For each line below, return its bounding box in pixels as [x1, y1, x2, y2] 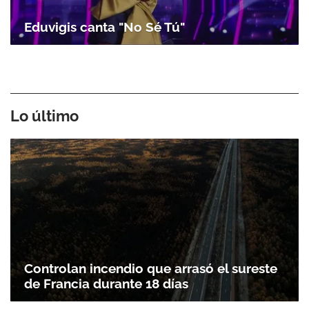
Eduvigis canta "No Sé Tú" [24, 19, 185, 34]
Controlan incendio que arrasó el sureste [24, 260, 277, 276]
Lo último [10, 107, 79, 125]
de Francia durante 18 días [24, 275, 188, 291]
